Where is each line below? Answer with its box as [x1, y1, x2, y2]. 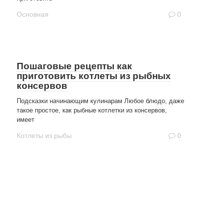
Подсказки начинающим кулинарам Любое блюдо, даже [17, 97, 184, 105]
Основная [17, 11, 49, 18]
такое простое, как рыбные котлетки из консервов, [17, 107, 167, 114]
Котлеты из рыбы [17, 132, 72, 139]
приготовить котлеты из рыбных [17, 71, 171, 81]
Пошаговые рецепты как [17, 61, 132, 71]
